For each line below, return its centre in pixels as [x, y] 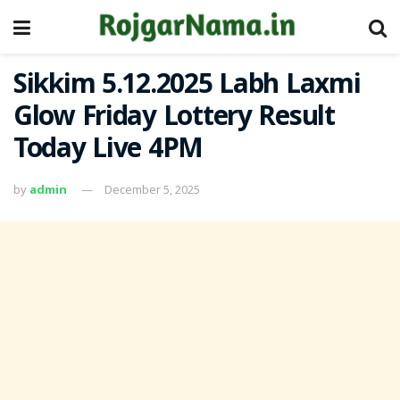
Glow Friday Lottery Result [174, 119]
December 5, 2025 [152, 189]
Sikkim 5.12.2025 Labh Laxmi [187, 87]
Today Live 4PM [108, 151]
